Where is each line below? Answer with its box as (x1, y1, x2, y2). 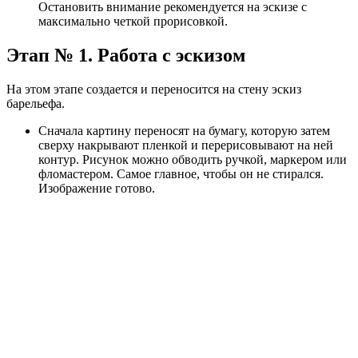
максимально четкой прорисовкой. (38, 14, 228, 29)
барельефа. (6, 97, 65, 111)
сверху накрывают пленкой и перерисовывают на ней (38, 138, 333, 153)
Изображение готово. (38, 181, 155, 196)
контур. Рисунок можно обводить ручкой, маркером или (38, 153, 347, 167)
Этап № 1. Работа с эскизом (6, 45, 245, 66)
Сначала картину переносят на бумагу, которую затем (38, 124, 330, 138)
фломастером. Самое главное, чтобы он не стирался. (38, 167, 324, 181)
